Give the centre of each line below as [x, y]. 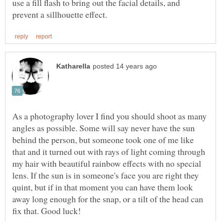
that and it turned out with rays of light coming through [109, 152]
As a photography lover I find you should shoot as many [110, 116]
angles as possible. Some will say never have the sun [104, 128]
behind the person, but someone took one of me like [103, 140]
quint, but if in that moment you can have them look [103, 187]
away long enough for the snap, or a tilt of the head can [108, 199]
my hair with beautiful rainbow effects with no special [107, 164]
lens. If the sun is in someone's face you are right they [106, 175]
